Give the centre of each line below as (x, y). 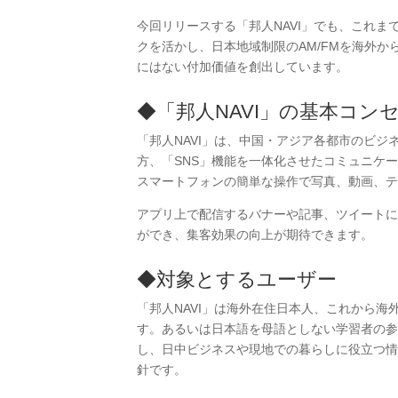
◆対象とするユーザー (236, 280)
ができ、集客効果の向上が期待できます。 (255, 235)
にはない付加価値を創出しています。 (242, 67)
